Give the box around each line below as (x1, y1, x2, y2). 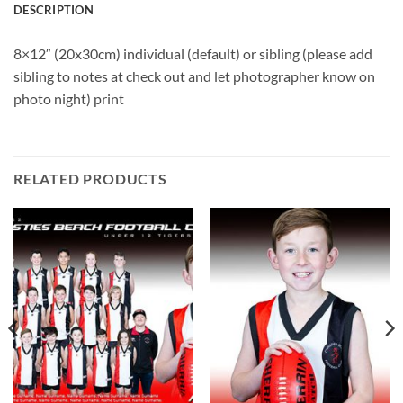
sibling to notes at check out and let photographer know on (13, 67, 375, 85)
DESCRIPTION (13, 2, 94, 17)
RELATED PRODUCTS (13, 169, 167, 187)
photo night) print (13, 89, 124, 107)
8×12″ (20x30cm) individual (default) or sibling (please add (13, 44, 372, 62)
